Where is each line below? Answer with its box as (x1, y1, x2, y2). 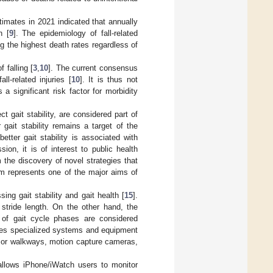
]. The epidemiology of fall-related (13, 28, 138, 38)
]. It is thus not (79, 74, 138, 84)
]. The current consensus (48, 63, 138, 73)
